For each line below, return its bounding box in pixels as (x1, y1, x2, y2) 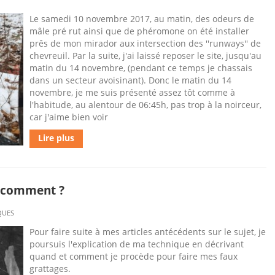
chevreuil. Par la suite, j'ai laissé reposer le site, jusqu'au (29, 50, 261, 61)
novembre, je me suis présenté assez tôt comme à (29, 87, 235, 98)
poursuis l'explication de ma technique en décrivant (29, 238, 244, 250)
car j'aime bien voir (29, 111, 108, 123)
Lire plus (38, 132, 74, 144)
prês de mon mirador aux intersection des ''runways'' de (29, 37, 261, 49)
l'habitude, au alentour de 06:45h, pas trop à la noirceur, (29, 99, 261, 110)
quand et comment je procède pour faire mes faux (29, 250, 238, 262)
